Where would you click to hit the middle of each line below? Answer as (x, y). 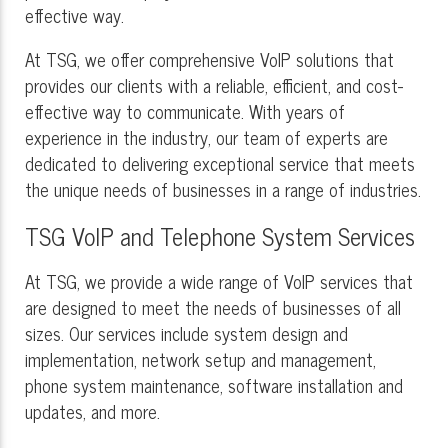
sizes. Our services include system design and (186, 332)
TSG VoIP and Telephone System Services (220, 235)
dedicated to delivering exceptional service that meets (220, 162)
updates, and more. (92, 410)
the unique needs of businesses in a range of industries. (223, 188)
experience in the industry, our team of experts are (206, 136)
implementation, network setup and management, (200, 358)
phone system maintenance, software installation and (214, 384)
